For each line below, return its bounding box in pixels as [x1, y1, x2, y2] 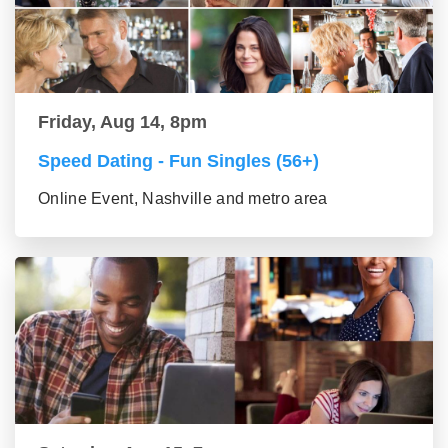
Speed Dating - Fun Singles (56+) [38, 151, 319, 172]
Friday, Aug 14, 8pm [38, 112, 207, 133]
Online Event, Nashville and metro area [38, 190, 328, 208]
